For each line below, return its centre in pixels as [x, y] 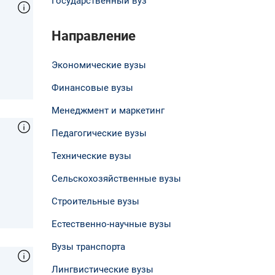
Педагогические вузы [99, 133]
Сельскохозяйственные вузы [116, 178]
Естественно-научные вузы [111, 224]
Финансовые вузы [92, 87]
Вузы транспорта [88, 246]
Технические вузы [91, 156]
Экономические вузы [99, 65]
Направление [93, 36]
